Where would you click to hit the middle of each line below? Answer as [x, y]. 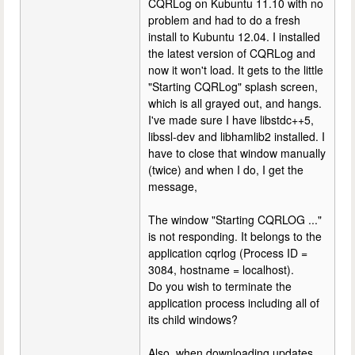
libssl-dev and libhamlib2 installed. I [237, 136]
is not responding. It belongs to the [235, 236]
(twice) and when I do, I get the [226, 170]
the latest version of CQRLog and [232, 53]
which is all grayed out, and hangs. [235, 103]
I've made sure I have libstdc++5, [231, 120]
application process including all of [234, 303]
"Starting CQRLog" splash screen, [233, 86]
